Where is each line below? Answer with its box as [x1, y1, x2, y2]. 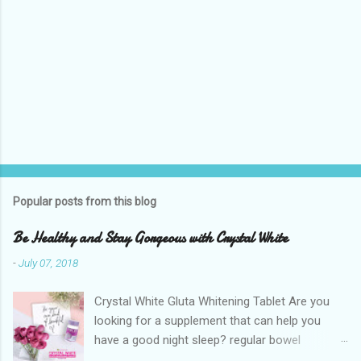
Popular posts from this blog [13, 194, 156, 208]
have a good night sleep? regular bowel [94, 332, 301, 347]
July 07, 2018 [19, 255, 78, 269]
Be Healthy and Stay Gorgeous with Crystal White [13, 227, 288, 248]
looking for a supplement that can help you [94, 313, 322, 328]
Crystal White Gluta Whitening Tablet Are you [94, 293, 330, 309]
